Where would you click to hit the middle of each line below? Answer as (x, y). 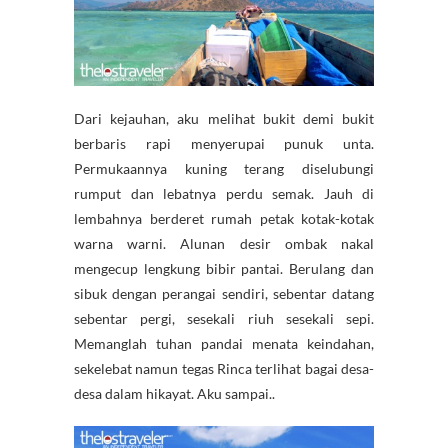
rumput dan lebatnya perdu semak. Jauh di (224, 194)
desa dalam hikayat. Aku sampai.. (174, 394)
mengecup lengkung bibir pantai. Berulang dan (224, 269)
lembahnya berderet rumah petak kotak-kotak (224, 219)
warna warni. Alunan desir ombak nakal (224, 244)
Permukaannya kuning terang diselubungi (224, 169)
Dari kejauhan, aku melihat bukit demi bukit (224, 119)
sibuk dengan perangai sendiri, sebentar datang (224, 294)
